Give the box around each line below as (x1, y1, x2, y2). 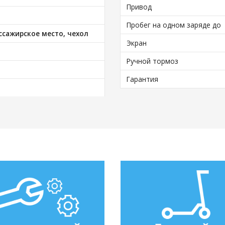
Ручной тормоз (127, 56, 179, 66)
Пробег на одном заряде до (127, 20, 221, 30)
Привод (127, 2, 152, 12)
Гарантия (127, 74, 159, 84)
